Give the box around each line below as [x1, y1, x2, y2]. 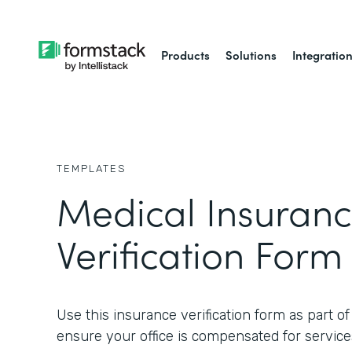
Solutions [225, 46, 277, 63]
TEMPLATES [57, 163, 126, 174]
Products [161, 46, 211, 63]
